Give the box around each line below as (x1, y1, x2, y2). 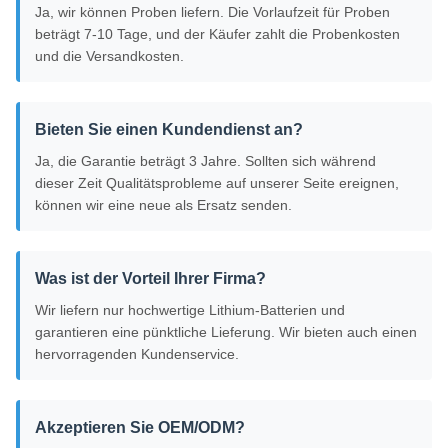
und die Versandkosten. (35, 48, 184, 65)
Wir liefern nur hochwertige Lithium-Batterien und (35, 302, 345, 319)
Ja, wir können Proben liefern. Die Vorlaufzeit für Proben (35, 4, 390, 21)
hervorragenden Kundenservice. (35, 346, 239, 363)
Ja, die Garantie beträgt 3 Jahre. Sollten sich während (35, 153, 376, 170)
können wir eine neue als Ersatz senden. (35, 197, 292, 214)
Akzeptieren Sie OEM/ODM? (35, 419, 245, 437)
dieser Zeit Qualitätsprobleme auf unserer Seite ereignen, (35, 175, 399, 192)
